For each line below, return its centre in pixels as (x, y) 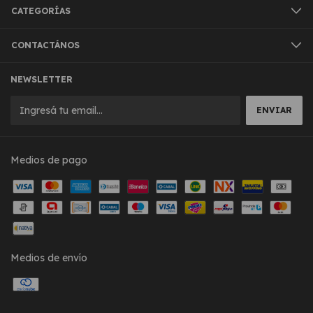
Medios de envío (49, 257)
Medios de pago (49, 160)
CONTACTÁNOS (45, 45)
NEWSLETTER (42, 79)
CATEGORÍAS (41, 10)
